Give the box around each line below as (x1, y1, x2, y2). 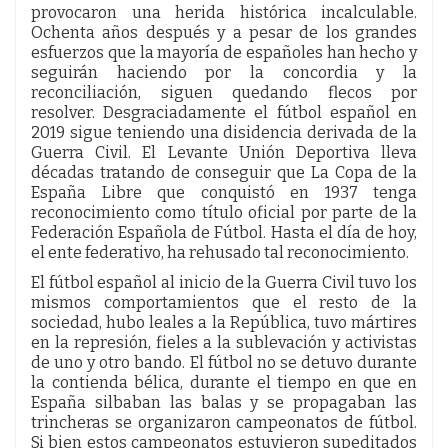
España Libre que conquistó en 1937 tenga (31, 182, 417, 202)
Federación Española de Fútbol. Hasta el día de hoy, (31, 222, 417, 242)
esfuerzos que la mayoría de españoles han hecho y (31, 42, 417, 62)
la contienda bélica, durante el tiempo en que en (31, 372, 417, 392)
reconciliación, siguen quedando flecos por (31, 82, 417, 102)
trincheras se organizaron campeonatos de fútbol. (31, 412, 417, 432)
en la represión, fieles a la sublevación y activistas (31, 332, 417, 352)
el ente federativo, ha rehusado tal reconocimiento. (31, 242, 409, 262)
